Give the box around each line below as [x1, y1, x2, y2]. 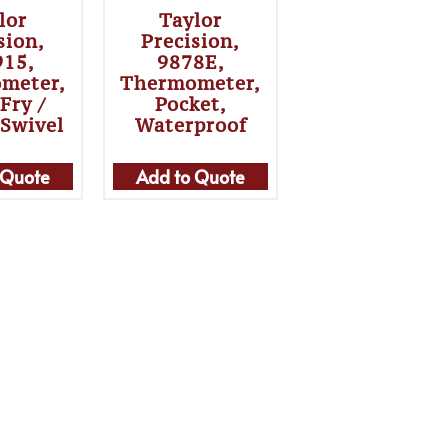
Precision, [141, 29, 241, 53]
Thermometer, [120, 71, 262, 95]
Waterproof [134, 113, 247, 137]
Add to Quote [136, 164, 246, 189]
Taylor [159, 8, 223, 32]
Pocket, [154, 92, 227, 116]
